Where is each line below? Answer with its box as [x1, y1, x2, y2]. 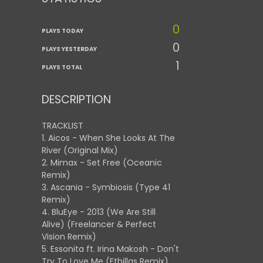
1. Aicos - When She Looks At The [42, 132, 175, 144]
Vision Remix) [42, 231, 96, 242]
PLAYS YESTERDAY [42, 45, 97, 53]
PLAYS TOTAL [42, 63, 82, 72]
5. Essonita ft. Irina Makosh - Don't [42, 243, 179, 255]
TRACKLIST [42, 120, 83, 131]
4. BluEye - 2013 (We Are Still [42, 206, 156, 218]
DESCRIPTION [42, 92, 111, 107]
